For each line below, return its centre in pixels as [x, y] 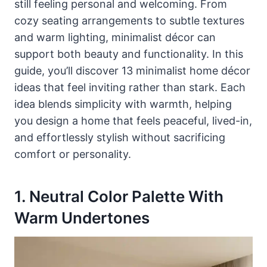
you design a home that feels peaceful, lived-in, [133, 121]
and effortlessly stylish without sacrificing [120, 138]
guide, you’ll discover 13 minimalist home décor [132, 71]
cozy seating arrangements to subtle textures [129, 21]
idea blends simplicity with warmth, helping [123, 104]
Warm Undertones [82, 218]
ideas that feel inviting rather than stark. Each [130, 88]
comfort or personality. [73, 154]
